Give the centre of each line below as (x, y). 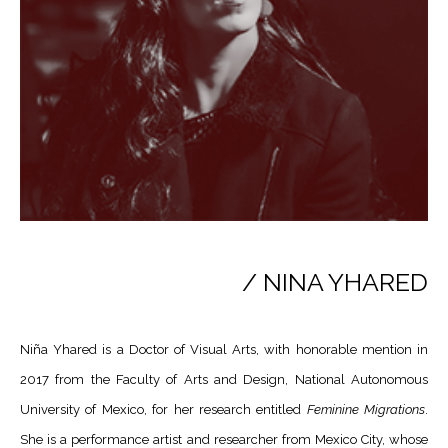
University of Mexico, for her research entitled (163, 410)
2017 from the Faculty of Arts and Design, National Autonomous (224, 380)
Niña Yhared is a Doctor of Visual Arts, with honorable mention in (224, 350)
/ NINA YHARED (335, 282)
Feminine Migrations (365, 410)
